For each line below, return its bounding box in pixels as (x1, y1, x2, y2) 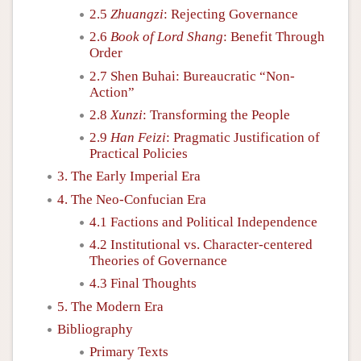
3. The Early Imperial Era (57, 168, 201, 185)
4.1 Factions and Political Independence (89, 214, 317, 230)
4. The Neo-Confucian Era (57, 191, 206, 207)
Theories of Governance (89, 253, 227, 268)
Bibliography (57, 321, 133, 337)
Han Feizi (110, 130, 166, 145)
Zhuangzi (110, 6, 164, 22)
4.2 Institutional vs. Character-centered (89, 237, 313, 252)
